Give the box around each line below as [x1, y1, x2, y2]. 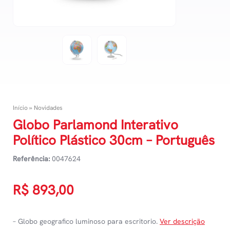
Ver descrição [160, 217, 205, 226]
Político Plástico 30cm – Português [13, 131, 215, 149]
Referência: [13, 154, 50, 164]
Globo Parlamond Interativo [13, 116, 178, 134]
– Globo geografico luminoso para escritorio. [13, 217, 160, 226]
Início [13, 104, 28, 112]
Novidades [34, 104, 63, 112]
